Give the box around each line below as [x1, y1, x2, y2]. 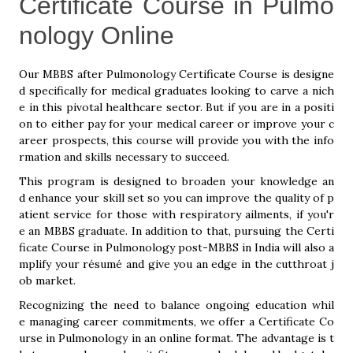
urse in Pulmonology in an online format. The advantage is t [19, 331, 334, 345]
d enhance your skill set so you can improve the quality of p [19, 191, 334, 205]
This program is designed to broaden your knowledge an [19, 174, 334, 188]
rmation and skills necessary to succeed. [19, 150, 229, 164]
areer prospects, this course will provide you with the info [19, 133, 334, 147]
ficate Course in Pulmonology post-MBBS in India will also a [19, 240, 334, 255]
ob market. [19, 273, 76, 288]
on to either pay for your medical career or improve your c [19, 117, 334, 131]
